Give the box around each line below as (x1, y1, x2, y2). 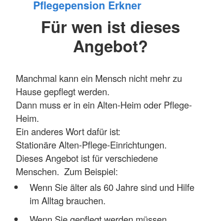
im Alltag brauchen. (29, 194, 106, 207)
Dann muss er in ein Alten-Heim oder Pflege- (16, 98, 192, 111)
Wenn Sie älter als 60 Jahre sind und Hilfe (29, 181, 194, 194)
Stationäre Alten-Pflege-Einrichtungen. (16, 138, 167, 151)
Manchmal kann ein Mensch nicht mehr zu (16, 71, 182, 84)
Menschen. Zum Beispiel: (16, 164, 120, 178)
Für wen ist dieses (41, 15, 180, 38)
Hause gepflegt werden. (16, 84, 110, 98)
